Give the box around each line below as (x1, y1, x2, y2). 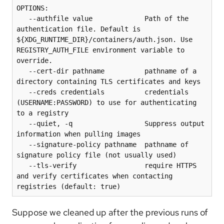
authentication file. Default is (16, 24, 140, 33)
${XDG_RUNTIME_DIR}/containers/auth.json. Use (16, 35, 192, 43)
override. (16, 56, 52, 64)
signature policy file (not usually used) (16, 150, 176, 159)
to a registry (16, 108, 68, 117)
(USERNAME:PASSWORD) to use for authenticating (16, 98, 196, 106)
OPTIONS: (16, 3, 48, 12)
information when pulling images (16, 129, 140, 138)
